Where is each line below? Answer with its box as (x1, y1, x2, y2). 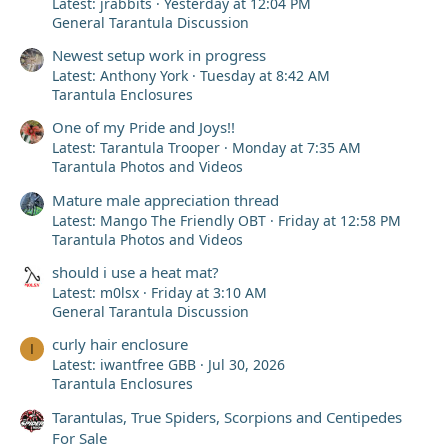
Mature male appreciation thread (52, 189, 279, 210)
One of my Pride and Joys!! (52, 117, 235, 138)
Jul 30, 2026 (208, 355, 285, 375)
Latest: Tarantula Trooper (52, 138, 220, 158)
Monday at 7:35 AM (232, 138, 361, 158)
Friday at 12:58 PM (278, 210, 401, 230)
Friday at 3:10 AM (151, 283, 267, 302)
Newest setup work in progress (52, 45, 266, 66)
